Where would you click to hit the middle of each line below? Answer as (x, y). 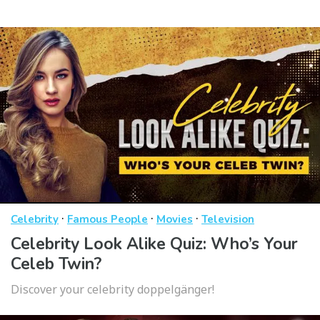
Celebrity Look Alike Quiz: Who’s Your (154, 244)
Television (228, 220)
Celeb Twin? (56, 264)
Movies (175, 220)
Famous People (107, 220)
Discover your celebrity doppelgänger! (112, 290)
